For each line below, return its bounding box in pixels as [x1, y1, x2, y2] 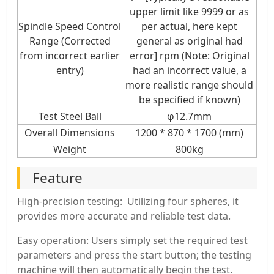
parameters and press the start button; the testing [17, 248, 251, 262]
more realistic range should [125, 78, 253, 92]
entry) [56, 63, 84, 77]
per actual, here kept [141, 19, 237, 33]
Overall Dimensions [24, 125, 115, 139]
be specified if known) [138, 92, 240, 106]
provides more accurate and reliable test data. [17, 209, 231, 223]
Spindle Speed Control [18, 19, 121, 33]
